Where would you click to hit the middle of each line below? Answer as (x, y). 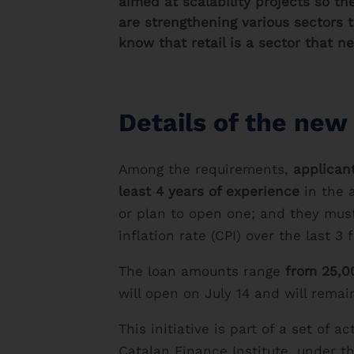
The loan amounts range (202, 271)
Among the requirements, (206, 169)
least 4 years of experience (209, 192)
